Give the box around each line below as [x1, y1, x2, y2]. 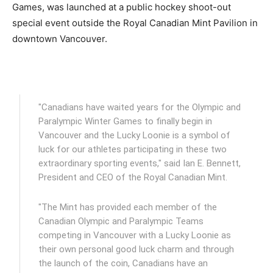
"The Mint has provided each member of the [38, 202, 218, 213]
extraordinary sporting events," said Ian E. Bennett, [38, 158, 241, 169]
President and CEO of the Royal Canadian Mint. [38, 172, 228, 183]
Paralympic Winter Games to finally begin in [38, 116, 213, 127]
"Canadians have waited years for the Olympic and [38, 102, 241, 113]
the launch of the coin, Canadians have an [38, 258, 208, 269]
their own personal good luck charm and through [38, 244, 235, 255]
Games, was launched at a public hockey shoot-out [12, 1, 231, 13]
